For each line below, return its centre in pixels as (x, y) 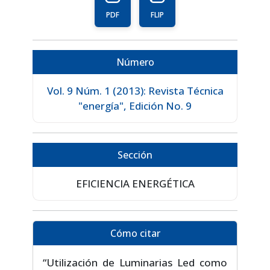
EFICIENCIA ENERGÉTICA (135, 183)
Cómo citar (135, 233)
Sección (135, 155)
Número (135, 62)
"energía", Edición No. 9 (135, 105)
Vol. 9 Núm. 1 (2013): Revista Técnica (135, 90)
